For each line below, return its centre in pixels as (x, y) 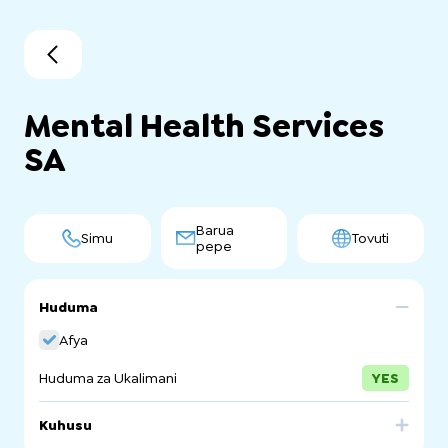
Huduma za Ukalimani (108, 378)
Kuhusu (65, 425)
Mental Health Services (204, 126)
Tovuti (371, 238)
